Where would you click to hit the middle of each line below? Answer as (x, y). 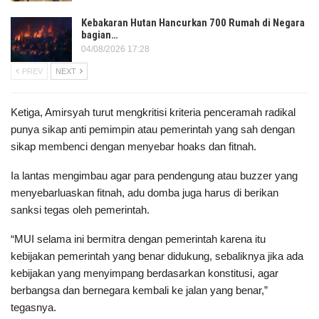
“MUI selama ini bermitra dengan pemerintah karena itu (138, 239)
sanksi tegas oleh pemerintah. (80, 210)
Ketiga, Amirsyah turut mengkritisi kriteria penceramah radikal (153, 113)
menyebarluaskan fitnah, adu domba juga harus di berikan (145, 193)
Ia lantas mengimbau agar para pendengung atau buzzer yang (154, 176)
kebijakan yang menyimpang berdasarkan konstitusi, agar (145, 273)
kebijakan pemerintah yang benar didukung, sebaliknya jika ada (157, 256)
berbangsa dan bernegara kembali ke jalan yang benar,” (139, 291)
